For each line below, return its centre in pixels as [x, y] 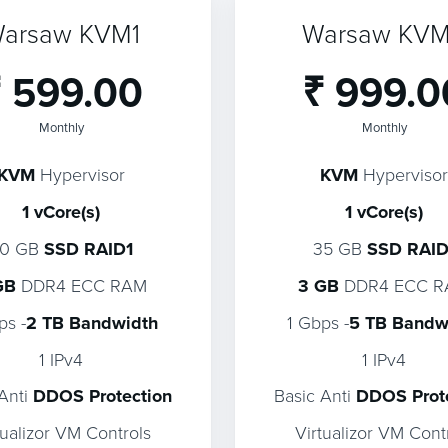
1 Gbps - [318, 322]
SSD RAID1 [89, 249]
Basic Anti [314, 395]
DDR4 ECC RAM [82, 285]
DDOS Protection [102, 396]
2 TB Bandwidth [92, 323]
